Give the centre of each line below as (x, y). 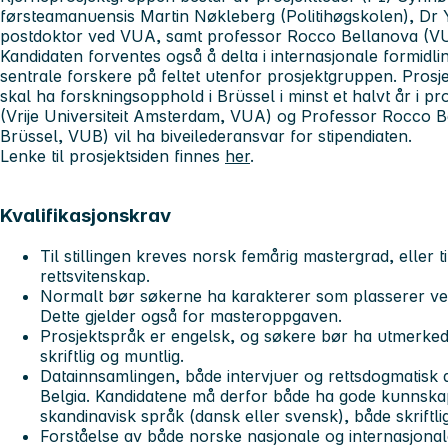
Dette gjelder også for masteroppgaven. (191, 316)
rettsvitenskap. (95, 276)
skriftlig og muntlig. (112, 356)
